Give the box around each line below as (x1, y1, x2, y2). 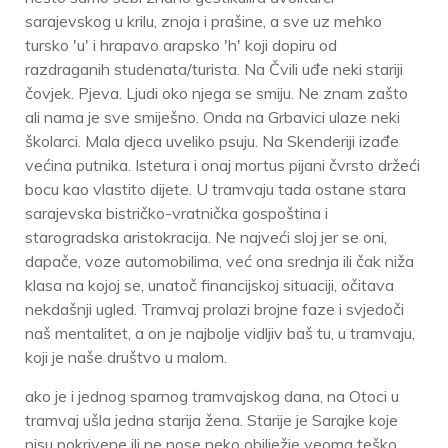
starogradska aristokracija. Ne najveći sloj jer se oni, (25, 227, 387, 248)
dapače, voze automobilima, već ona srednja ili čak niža (25, 251, 414, 272)
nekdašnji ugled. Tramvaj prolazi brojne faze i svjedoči (25, 299, 404, 320)
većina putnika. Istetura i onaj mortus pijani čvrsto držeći (25, 155, 420, 176)
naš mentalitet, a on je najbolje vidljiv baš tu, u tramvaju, (25, 323, 415, 344)
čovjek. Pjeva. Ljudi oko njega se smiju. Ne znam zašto (25, 83, 408, 104)
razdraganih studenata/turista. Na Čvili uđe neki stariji (25, 59, 403, 80)
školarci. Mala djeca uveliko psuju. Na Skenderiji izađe (25, 131, 399, 152)
